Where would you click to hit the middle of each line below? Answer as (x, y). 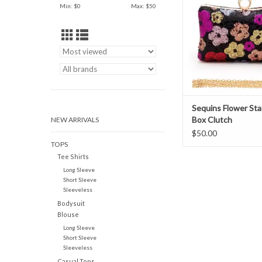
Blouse (68, 215)
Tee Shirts (73, 157)
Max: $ (140, 6)
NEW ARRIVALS (75, 120)
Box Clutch (212, 120)
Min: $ (68, 6)
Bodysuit (71, 204)
